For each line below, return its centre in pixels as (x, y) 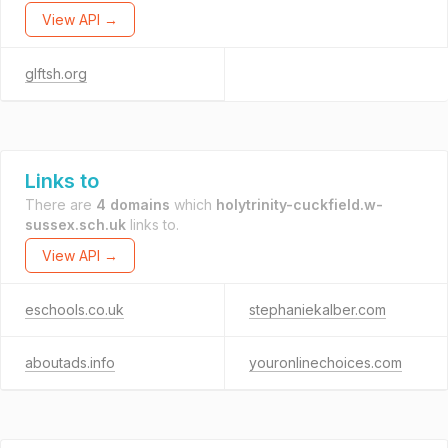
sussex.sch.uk (75, 224)
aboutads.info (70, 362)
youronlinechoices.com (325, 362)
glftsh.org (56, 73)
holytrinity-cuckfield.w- (299, 204)
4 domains (133, 204)
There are (60, 204)
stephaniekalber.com (317, 309)
